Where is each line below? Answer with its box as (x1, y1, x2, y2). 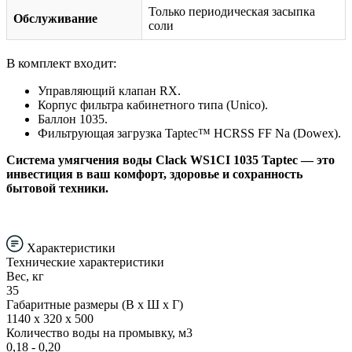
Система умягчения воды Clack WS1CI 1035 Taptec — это (6, 153, 335, 167)
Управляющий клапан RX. (38, 84, 181, 98)
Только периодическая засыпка (148, 5, 315, 19)
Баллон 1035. (38, 112, 108, 126)
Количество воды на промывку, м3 (6, 326, 192, 340)
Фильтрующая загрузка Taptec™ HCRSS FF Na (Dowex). (38, 126, 341, 141)
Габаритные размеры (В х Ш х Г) (6, 298, 183, 312)
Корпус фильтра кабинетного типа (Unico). (38, 98, 268, 112)
